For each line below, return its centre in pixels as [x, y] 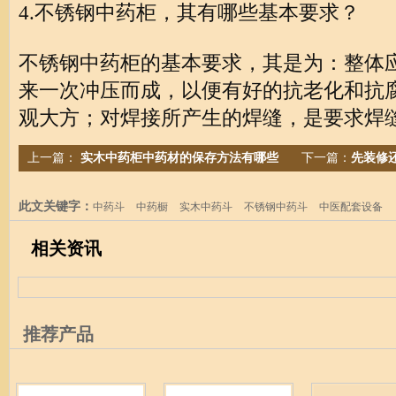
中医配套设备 [351, 206]
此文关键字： [56, 206]
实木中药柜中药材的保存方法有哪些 [178, 157]
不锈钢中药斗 [276, 206]
